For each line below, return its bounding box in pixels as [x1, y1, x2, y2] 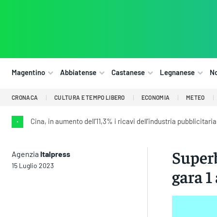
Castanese [111, 68, 145, 77]
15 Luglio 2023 [12, 161, 54, 170]
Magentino [12, 68, 45, 77]
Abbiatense [60, 68, 96, 77]
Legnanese [160, 68, 195, 77]
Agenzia [12, 149, 40, 159]
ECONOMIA [141, 94, 170, 101]
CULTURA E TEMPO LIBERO [54, 94, 125, 101]
